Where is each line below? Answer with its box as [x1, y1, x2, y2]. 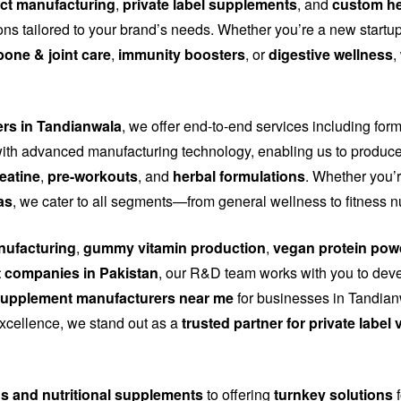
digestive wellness [269, 44, 393, 65]
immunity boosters [118, 44, 245, 65]
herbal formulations [173, 166, 305, 187]
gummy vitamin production [83, 237, 266, 259]
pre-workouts [47, 166, 138, 187]
